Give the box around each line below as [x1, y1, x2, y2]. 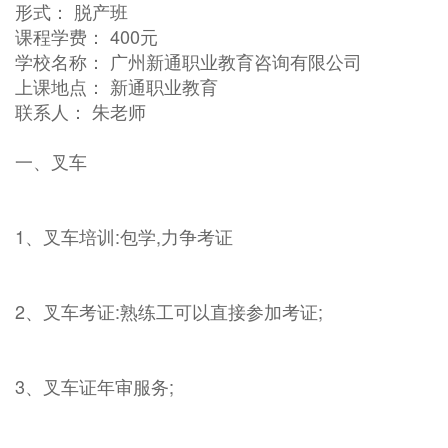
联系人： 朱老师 [15, 98, 146, 124]
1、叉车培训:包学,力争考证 [15, 223, 233, 249]
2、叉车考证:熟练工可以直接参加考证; [15, 298, 323, 324]
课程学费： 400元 [15, 23, 158, 49]
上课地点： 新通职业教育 [15, 73, 218, 99]
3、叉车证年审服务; [15, 373, 174, 399]
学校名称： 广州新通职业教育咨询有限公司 [15, 48, 362, 74]
